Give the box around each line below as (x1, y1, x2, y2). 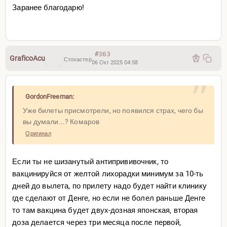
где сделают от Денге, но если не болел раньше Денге (12, 193, 205, 203)
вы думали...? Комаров (23, 117, 100, 126)
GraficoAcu (10, 54, 45, 62)
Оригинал (25, 130, 51, 137)
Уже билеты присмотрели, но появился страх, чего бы (23, 106, 203, 115)
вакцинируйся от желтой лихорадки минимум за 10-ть (12, 169, 204, 178)
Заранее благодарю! (12, 3, 84, 12)
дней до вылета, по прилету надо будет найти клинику (12, 181, 207, 191)
